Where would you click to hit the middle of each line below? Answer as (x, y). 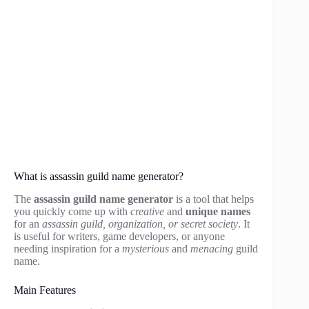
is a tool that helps (213, 199)
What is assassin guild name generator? (99, 177)
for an (28, 223)
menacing (212, 248)
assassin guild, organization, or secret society (140, 223)
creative (147, 211)
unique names (218, 211)
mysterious (146, 248)
